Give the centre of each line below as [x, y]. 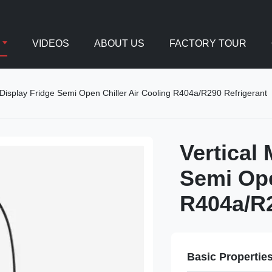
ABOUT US [119, 43]
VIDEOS [50, 43]
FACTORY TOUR [208, 43]
